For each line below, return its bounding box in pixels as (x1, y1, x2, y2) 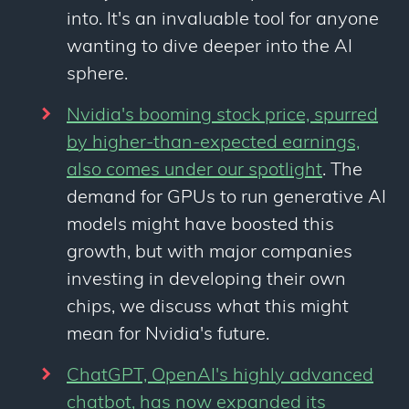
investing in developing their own (67, 271, 346, 290)
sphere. (67, 66, 128, 85)
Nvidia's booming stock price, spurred (67, 107, 378, 126)
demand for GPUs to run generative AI (67, 189, 386, 208)
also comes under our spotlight (67, 162, 322, 181)
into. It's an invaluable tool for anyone (67, 11, 379, 30)
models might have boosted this (67, 216, 334, 236)
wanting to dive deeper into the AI (67, 38, 352, 58)
